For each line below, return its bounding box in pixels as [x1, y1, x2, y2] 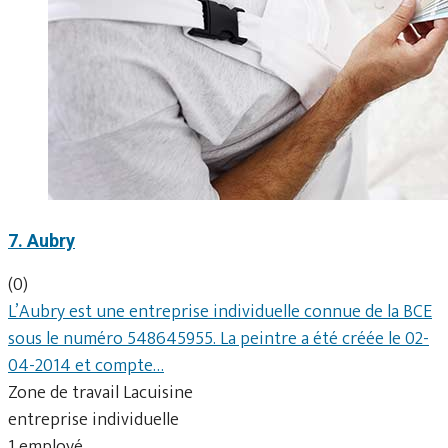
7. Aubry [8, 229, 75, 251]
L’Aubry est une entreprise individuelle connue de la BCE [8, 296, 432, 327]
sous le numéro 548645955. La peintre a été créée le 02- [8, 323, 429, 354]
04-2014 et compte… [8, 350, 164, 381]
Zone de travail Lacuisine [8, 377, 193, 408]
